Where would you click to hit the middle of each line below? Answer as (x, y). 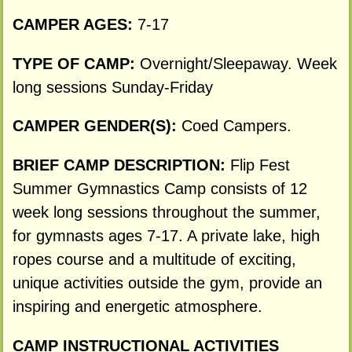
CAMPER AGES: (75, 24)
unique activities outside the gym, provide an (167, 283)
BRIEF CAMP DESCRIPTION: (121, 165)
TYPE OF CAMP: (76, 63)
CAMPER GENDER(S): (97, 126)
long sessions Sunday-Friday (112, 87)
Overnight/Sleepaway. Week (238, 63)
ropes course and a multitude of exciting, (154, 260)
